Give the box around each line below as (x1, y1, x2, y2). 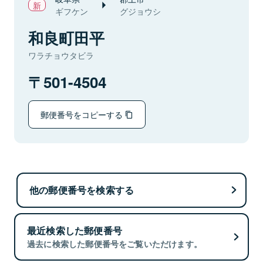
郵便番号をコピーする (41, 108, 125, 120)
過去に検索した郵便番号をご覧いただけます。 (27, 238, 203, 250)
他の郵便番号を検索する (29, 183, 134, 197)
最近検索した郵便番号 (27, 224, 122, 238)
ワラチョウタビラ (28, 49, 94, 61)
